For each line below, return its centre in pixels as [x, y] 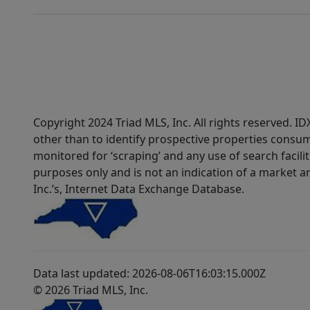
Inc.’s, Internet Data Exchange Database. [139, 189]
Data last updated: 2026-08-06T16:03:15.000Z [149, 274]
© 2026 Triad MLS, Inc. [91, 290]
